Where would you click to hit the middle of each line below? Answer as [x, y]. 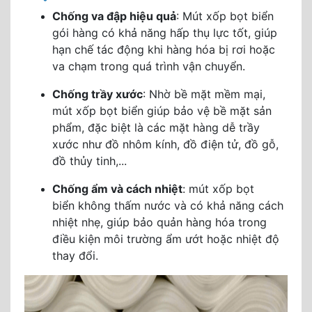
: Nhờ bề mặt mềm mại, [204, 94]
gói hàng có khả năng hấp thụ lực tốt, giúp [165, 33]
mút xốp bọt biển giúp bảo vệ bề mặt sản [162, 111]
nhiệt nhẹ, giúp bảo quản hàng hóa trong [159, 222]
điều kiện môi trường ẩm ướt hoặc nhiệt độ [166, 239]
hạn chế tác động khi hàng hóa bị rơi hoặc [164, 49]
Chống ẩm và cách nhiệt [117, 189]
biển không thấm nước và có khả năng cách [168, 205]
